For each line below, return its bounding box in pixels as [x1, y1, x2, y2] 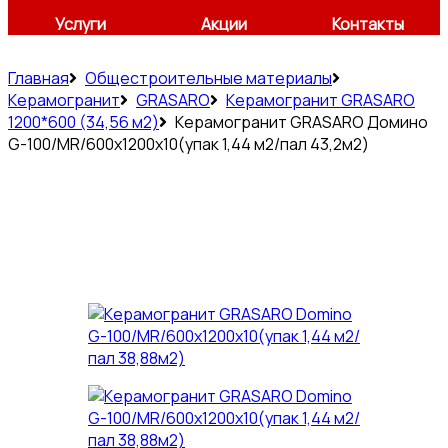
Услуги [54, 13, 106, 35]
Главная [8, 67, 69, 89]
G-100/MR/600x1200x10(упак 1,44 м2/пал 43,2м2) [8, 133, 369, 155]
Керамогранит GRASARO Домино [175, 111, 428, 133]
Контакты [332, 13, 404, 35]
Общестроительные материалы [85, 67, 332, 89]
